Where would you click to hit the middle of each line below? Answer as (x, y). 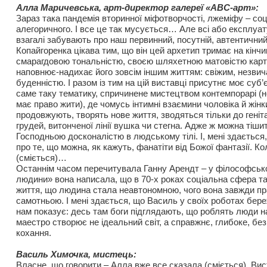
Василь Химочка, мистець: (76, 254)
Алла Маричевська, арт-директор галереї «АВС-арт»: (137, 7)
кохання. (34, 233)
